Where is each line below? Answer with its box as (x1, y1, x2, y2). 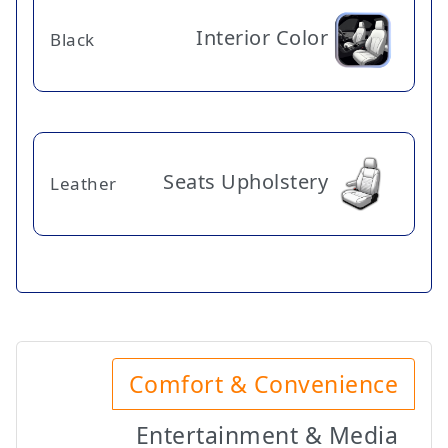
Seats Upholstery (163, 167, 328, 195)
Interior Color (196, 23, 328, 51)
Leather (50, 172, 117, 196)
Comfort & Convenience (128, 367, 398, 400)
